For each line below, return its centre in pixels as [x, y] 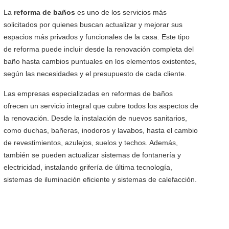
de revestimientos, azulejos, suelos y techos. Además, [90, 143]
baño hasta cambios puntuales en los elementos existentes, [100, 61]
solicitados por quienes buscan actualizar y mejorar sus [93, 25]
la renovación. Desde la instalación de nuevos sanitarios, [95, 118]
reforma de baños [44, 12]
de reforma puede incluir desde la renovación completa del [98, 49]
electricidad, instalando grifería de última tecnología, [88, 167]
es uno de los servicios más [121, 12]
